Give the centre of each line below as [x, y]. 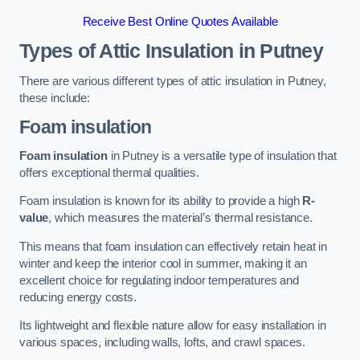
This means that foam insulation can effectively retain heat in [173, 246]
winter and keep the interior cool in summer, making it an [163, 263]
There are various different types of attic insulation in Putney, [173, 81]
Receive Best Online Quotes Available [180, 21]
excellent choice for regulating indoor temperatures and [160, 280]
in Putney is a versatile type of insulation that [222, 155]
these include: [55, 98]
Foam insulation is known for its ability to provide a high [161, 201]
